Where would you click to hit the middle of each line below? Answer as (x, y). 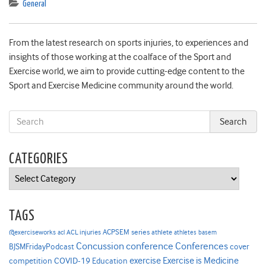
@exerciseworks (32, 232)
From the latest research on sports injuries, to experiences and (129, 43)
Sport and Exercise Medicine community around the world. (121, 86)
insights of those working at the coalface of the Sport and (120, 57)
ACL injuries (84, 233)
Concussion (100, 246)
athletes (185, 233)
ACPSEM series (126, 232)
